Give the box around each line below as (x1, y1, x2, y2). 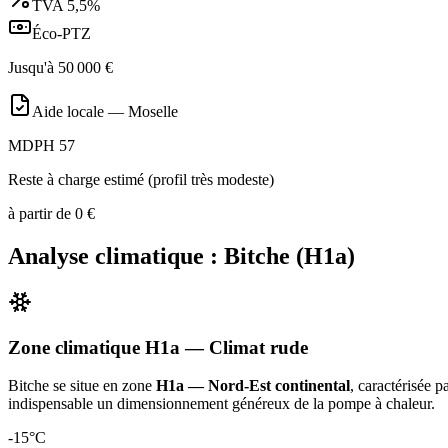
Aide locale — (32, 103, 128, 121)
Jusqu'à (8, 59, 58, 77)
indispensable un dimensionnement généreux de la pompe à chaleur (8, 395, 431, 413)
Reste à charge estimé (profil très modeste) (8, 171, 274, 189)
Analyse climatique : (8, 242, 224, 269)
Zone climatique (8, 336, 145, 358)
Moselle (128, 103, 178, 121)
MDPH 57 (8, 137, 75, 155)
